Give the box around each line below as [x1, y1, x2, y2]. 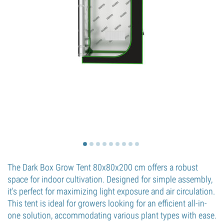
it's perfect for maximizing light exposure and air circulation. [7, 186, 215, 196]
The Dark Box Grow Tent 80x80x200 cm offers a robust [7, 162, 198, 172]
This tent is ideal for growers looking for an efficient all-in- [7, 198, 207, 208]
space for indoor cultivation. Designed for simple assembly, [7, 174, 212, 184]
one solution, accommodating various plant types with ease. [7, 210, 216, 220]
